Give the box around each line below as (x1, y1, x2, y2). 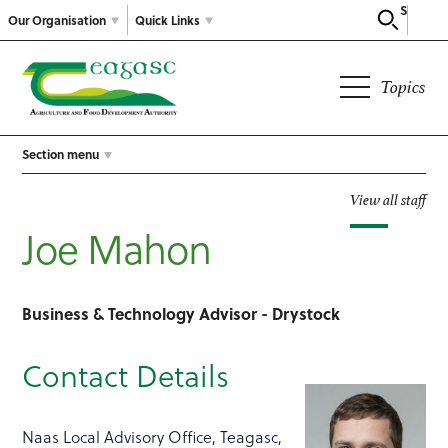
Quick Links (135, 10, 200, 29)
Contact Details (22, 353, 230, 398)
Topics (379, 76, 426, 98)
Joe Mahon (22, 218, 212, 278)
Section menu (22, 145, 100, 164)
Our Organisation (8, 10, 106, 29)
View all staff (349, 190, 426, 210)
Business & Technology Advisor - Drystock (22, 302, 341, 326)
